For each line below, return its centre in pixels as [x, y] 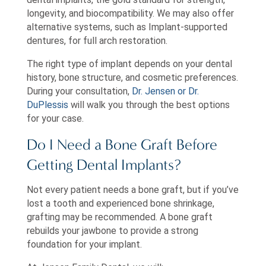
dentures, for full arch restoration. [97, 41]
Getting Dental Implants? [104, 165]
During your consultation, [79, 91]
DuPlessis [47, 105]
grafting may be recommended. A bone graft [119, 217]
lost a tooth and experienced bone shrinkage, [120, 203]
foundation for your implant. [84, 244]
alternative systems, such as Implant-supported [127, 27]
